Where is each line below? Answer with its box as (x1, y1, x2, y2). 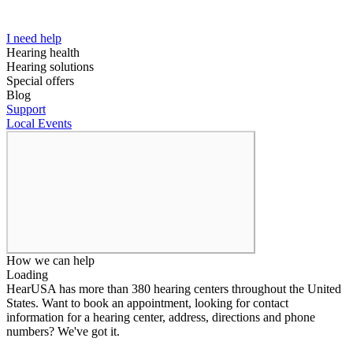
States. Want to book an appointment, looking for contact (6, 295, 288, 310)
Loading (6, 267, 48, 281)
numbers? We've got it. (6, 324, 120, 338)
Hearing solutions (6, 59, 94, 73)
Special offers (6, 73, 74, 87)
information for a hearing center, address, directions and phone (6, 310, 315, 324)
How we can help (6, 253, 95, 267)
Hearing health (6, 45, 80, 59)
